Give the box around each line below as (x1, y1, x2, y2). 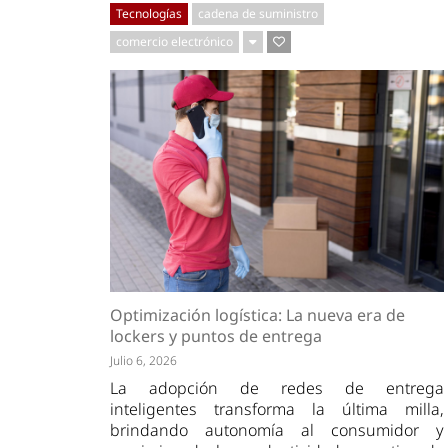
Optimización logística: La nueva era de (110, 304, 406, 327)
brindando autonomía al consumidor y (110, 419, 445, 442)
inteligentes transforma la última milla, (110, 398, 445, 421)
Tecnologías (116, 4, 183, 22)
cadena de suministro (198, 4, 319, 22)
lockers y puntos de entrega (110, 325, 323, 348)
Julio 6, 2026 (110, 352, 178, 370)
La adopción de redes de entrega (110, 377, 445, 400)
